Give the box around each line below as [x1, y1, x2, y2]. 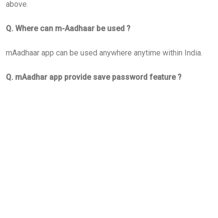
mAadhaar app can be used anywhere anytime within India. [6, 48, 202, 57]
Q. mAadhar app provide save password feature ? [6, 72, 183, 82]
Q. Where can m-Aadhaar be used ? [6, 23, 132, 33]
